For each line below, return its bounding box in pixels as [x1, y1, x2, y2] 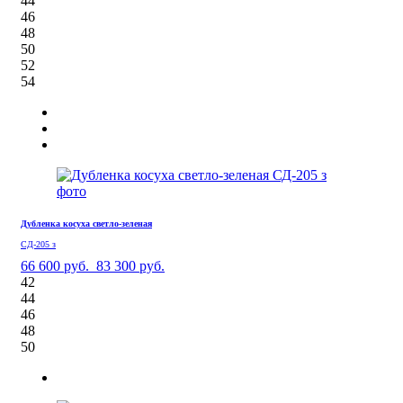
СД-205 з [21, 238, 56, 249]
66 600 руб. [21, 257, 89, 273]
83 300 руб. [96, 257, 165, 273]
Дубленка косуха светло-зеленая [21, 218, 152, 228]
